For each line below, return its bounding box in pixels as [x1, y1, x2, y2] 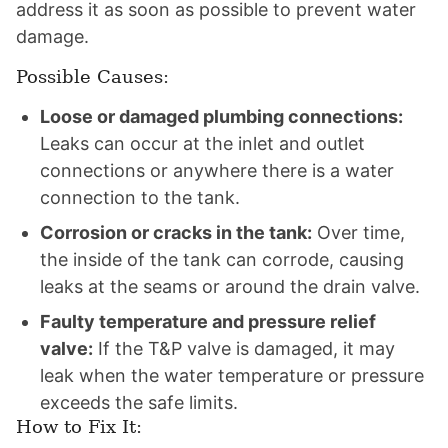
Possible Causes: [16, 66, 169, 87]
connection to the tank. [40, 187, 240, 208]
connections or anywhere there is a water [40, 160, 394, 181]
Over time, [312, 222, 405, 243]
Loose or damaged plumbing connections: [40, 106, 403, 127]
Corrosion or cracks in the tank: [40, 222, 312, 243]
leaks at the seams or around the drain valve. [40, 276, 420, 297]
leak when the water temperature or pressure [40, 365, 424, 386]
